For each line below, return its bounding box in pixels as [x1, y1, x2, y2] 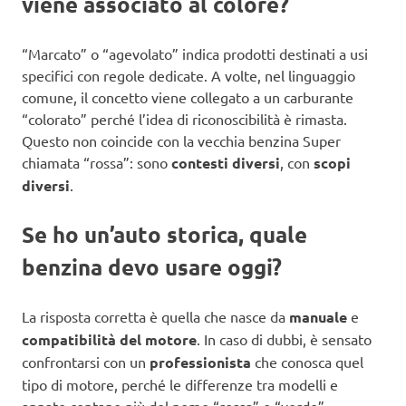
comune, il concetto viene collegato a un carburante [22, 87, 353, 106]
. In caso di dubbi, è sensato [197, 329, 372, 348]
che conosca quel [251, 352, 363, 371]
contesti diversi [171, 152, 280, 172]
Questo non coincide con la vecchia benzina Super [22, 130, 341, 150]
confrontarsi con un [22, 352, 150, 371]
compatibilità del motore [22, 329, 197, 349]
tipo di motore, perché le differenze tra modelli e [22, 374, 338, 393]
